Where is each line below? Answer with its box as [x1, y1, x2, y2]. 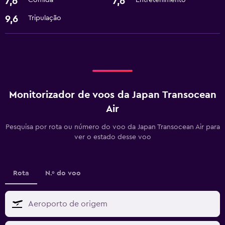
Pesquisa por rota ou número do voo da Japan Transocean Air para [5, 124, 220, 131]
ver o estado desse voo [74, 134, 151, 141]
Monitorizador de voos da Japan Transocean [9, 90, 216, 100]
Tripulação [28, 15, 61, 22]
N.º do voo [45, 170, 81, 177]
